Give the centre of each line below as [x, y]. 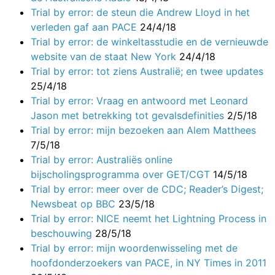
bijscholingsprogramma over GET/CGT [122, 174]
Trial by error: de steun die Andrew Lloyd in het [140, 12]
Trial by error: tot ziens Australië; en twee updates [147, 71]
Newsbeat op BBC [75, 203]
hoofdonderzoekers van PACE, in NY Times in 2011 [149, 262]
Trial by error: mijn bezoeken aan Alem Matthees [143, 130]
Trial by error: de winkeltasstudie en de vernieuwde [149, 41]
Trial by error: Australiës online [102, 159]
